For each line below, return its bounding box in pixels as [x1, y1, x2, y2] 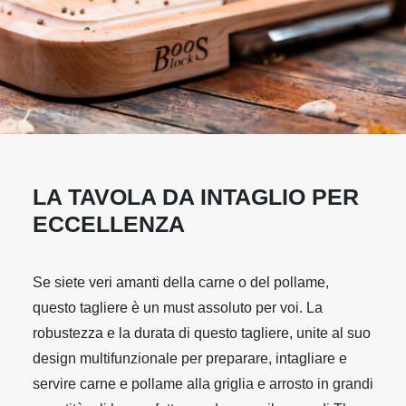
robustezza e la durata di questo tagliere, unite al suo [33, 325, 371, 341]
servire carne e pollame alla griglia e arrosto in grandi [33, 376, 373, 391]
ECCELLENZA [33, 211, 185, 237]
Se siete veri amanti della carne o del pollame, [33, 275, 329, 290]
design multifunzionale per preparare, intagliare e [33, 351, 347, 366]
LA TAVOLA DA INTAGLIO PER [33, 184, 359, 209]
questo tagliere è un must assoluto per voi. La [33, 300, 323, 315]
